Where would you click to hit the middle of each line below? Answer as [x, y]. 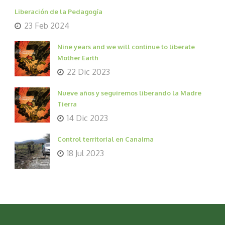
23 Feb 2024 [47, 26]
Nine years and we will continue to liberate [126, 47]
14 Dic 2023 [87, 118]
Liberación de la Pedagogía [59, 12]
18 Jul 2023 [85, 153]
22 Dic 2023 [88, 72]
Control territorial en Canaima [105, 139]
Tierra [67, 104]
